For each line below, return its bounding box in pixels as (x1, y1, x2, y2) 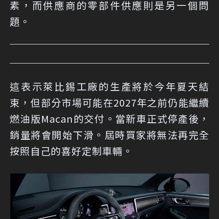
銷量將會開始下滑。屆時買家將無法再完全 (10, 127, 209, 142)
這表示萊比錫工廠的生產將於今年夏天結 (10, 79, 209, 93)
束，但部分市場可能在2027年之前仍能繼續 (10, 95, 209, 109)
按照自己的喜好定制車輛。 (10, 143, 133, 158)
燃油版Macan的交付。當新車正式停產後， (10, 111, 209, 126)
